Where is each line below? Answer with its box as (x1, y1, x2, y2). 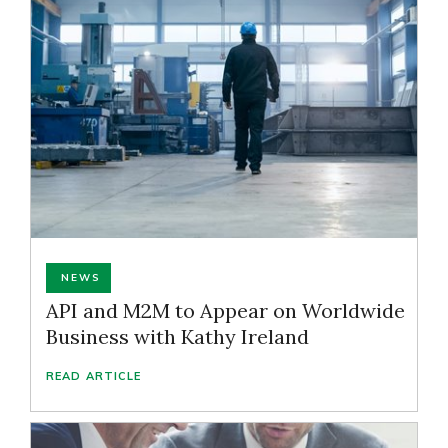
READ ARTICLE (46, 369, 142, 383)
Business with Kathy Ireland (46, 324, 309, 349)
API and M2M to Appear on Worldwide (46, 298, 405, 323)
